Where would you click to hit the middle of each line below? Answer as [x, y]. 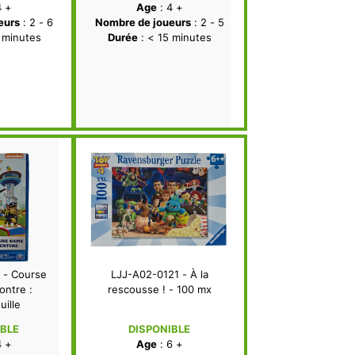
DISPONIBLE [159, 329]
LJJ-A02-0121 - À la [159, 275]
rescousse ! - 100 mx [159, 290]
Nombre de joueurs [143, 23]
